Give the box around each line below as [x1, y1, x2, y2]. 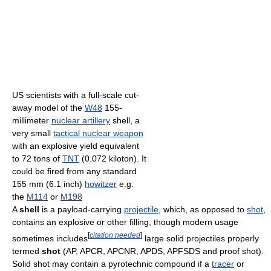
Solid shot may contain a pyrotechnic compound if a [12, 258, 212, 269]
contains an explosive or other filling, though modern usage [12, 217, 238, 227]
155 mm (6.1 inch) [12, 179, 85, 189]
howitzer [85, 179, 117, 189]
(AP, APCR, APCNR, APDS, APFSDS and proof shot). [60, 246, 264, 256]
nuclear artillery [51, 116, 110, 126]
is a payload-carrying [39, 204, 124, 215]
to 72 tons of [12, 154, 62, 164]
